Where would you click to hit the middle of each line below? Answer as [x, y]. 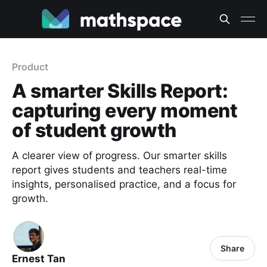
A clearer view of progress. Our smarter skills [119, 156]
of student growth [94, 130]
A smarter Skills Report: [120, 91]
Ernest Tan [39, 259]
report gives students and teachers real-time [119, 170]
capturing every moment [125, 111]
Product [30, 67]
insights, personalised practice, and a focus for [124, 184]
